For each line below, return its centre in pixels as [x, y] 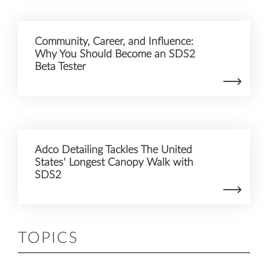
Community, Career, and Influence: [114, 42]
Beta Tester [60, 67]
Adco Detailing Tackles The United [113, 150]
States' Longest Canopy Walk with [114, 163]
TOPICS [48, 238]
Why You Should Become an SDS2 [115, 54]
